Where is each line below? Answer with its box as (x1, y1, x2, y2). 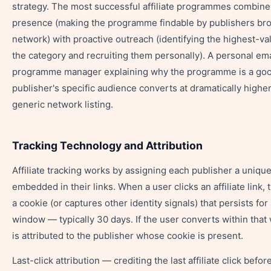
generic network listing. (12, 99, 113, 110)
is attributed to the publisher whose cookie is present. (12, 230, 243, 241)
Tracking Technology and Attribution (12, 139, 203, 152)
